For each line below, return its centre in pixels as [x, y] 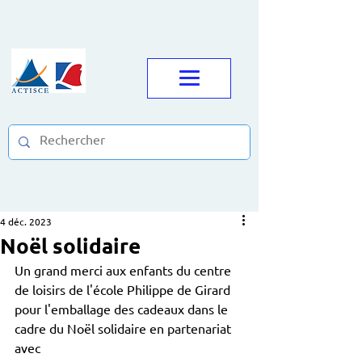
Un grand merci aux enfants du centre [124, 270]
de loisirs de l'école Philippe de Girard [122, 289]
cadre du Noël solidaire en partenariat [124, 328]
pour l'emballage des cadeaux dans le [123, 309]
